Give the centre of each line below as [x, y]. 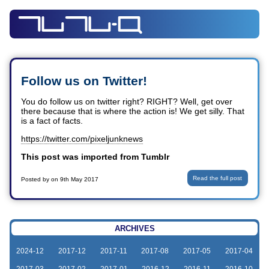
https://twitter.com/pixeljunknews [82, 139]
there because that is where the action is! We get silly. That [133, 111]
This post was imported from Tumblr [95, 157]
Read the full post [218, 178]
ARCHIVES [134, 228]
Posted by [36, 180]
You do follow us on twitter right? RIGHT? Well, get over [127, 102]
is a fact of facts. [52, 121]
